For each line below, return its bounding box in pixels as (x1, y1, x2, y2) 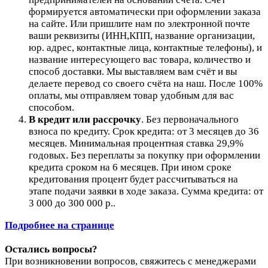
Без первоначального (146, 113, 239, 125)
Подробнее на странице (5, 219, 114, 231)
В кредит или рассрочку (29, 113, 141, 125)
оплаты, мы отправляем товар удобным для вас (29, 89, 234, 101)
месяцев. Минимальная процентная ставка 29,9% (29, 137, 243, 149)
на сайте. (29, 17, 70, 29)
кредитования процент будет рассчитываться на (29, 173, 238, 185)
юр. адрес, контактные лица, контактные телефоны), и (29, 41, 262, 53)
